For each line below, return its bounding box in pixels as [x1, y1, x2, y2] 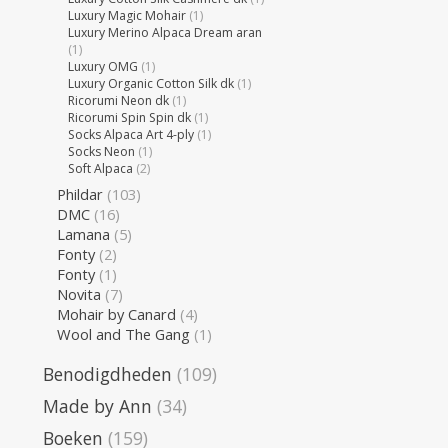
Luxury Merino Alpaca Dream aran [68, 23, 263, 41]
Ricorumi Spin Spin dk [68, 108, 192, 126]
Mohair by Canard [56, 304, 176, 325]
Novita [56, 284, 101, 305]
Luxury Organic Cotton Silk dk [68, 74, 235, 92]
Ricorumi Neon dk [68, 91, 170, 109]
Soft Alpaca [68, 159, 134, 177]
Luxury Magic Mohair [68, 6, 187, 24]
